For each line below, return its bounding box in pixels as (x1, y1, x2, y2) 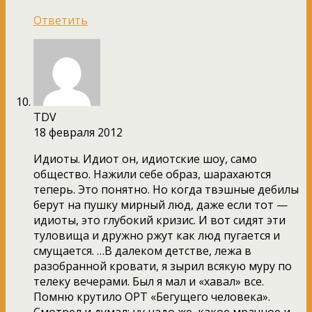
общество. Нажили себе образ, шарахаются (33, 166, 271, 182)
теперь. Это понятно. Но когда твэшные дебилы (33, 181, 299, 197)
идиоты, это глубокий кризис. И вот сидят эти (33, 212, 286, 228)
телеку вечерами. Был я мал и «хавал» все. (33, 273, 264, 289)
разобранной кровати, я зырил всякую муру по (33, 258, 292, 274)
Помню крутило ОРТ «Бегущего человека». (33, 288, 270, 304)
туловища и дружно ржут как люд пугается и (33, 227, 280, 243)
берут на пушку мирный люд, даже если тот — (33, 196, 288, 212)
